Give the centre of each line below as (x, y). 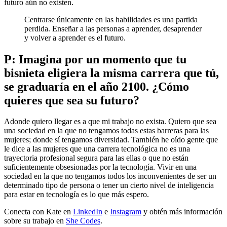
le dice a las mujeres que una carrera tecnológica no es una (97, 149)
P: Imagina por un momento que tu (95, 59)
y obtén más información (182, 212)
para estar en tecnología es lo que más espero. (77, 195)
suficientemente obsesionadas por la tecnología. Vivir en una (100, 167)
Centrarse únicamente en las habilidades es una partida (111, 19)
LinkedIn (88, 212)
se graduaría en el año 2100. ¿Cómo (97, 86)
